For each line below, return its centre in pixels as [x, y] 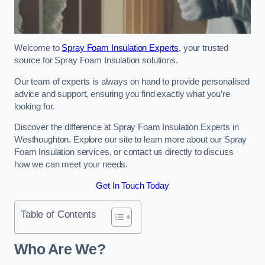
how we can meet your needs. [71, 165]
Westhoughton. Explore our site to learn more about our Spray [131, 140]
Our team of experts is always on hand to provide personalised [132, 81]
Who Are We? [60, 249]
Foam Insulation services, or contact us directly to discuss [124, 152]
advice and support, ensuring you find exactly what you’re [122, 94]
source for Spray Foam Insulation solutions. [97, 61]
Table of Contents [59, 214]
